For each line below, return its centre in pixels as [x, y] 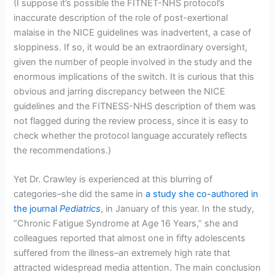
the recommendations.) [63, 150]
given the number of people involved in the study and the [133, 62]
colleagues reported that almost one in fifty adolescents [130, 238]
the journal [37, 209]
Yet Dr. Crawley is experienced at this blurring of [113, 180]
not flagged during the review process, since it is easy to [131, 121]
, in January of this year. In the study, [178, 209]
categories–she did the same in [80, 194]
